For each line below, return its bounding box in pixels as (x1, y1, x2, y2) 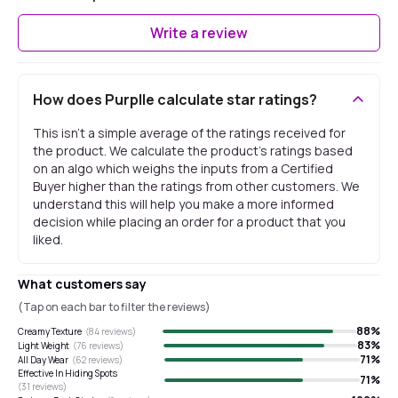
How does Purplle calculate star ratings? (33, 90, 317, 109)
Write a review (150, 23, 248, 43)
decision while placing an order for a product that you (33, 213, 346, 230)
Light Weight (18, 338, 69, 352)
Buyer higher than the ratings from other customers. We (33, 178, 360, 195)
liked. (33, 231, 63, 248)
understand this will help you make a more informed (33, 195, 334, 212)
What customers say (18, 275, 147, 292)
